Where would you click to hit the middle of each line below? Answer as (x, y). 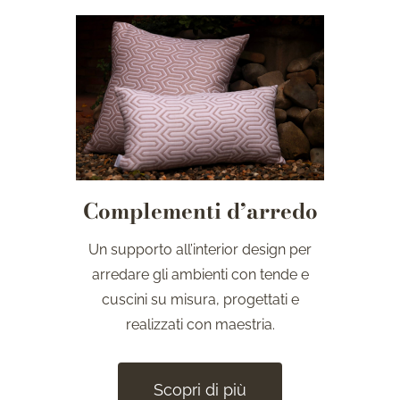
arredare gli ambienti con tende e (200, 275)
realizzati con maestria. (200, 325)
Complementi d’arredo (200, 212)
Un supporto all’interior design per (200, 250)
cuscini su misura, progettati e (200, 300)
